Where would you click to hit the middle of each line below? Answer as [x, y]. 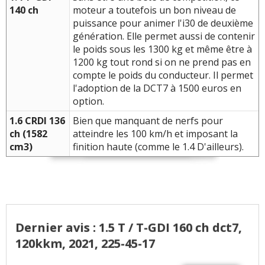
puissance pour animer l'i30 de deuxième [163, 23]
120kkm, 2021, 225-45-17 [85, 243]
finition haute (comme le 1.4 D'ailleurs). [158, 147]
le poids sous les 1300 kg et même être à [162, 49]
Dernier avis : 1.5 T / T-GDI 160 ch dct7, [129, 227]
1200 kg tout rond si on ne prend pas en [162, 62]
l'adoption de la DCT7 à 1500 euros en [157, 88]
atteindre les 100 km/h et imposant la [155, 134]
